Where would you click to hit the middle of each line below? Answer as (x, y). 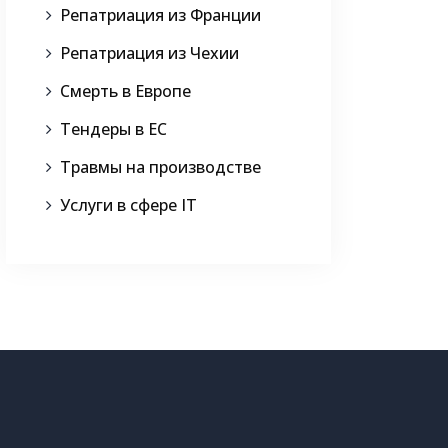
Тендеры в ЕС (113, 129)
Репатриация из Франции (160, 15)
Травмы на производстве (160, 167)
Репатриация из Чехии (149, 53)
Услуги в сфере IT (128, 205)
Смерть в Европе (125, 91)
